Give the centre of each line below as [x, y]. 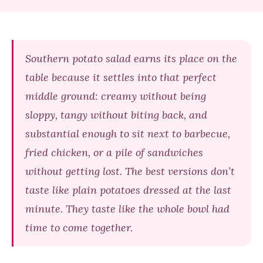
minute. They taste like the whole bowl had [127, 209]
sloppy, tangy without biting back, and [116, 115]
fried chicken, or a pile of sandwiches [114, 152]
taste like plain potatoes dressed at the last [128, 190]
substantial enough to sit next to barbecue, [128, 134]
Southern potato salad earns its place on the [131, 58]
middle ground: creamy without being [116, 96]
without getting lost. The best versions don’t [130, 171]
